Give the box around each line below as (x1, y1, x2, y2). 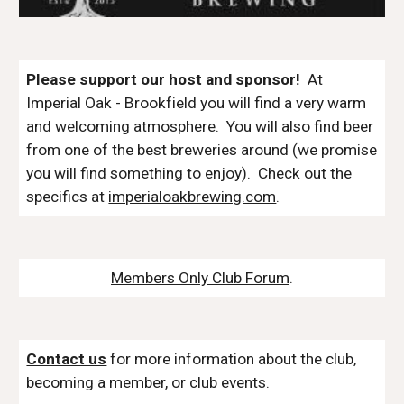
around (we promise (237, 141, 378, 160)
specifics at (26, 188, 109, 207)
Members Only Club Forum (111, 269, 289, 287)
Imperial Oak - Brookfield (26, 94, 201, 113)
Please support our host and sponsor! (26, 70, 305, 89)
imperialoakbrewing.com (108, 188, 277, 207)
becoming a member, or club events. (26, 373, 271, 391)
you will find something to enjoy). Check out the (26, 164, 353, 183)
